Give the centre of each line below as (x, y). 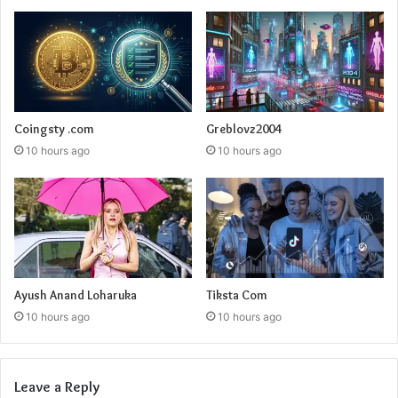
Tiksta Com (237, 295)
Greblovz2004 (243, 128)
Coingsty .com (54, 128)
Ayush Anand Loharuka (76, 295)
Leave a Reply (57, 386)
